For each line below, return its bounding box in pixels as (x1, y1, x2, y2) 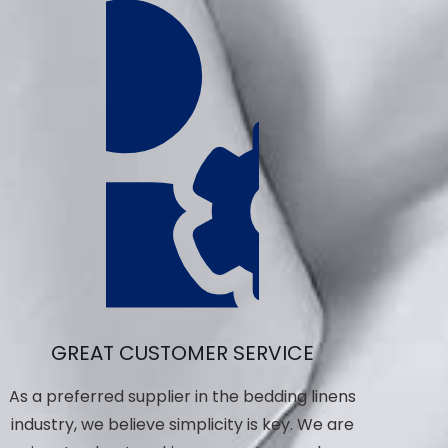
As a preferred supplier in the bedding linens (9, 385, 357, 409)
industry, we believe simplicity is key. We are (11, 413, 355, 437)
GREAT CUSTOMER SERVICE (51, 339, 315, 368)
